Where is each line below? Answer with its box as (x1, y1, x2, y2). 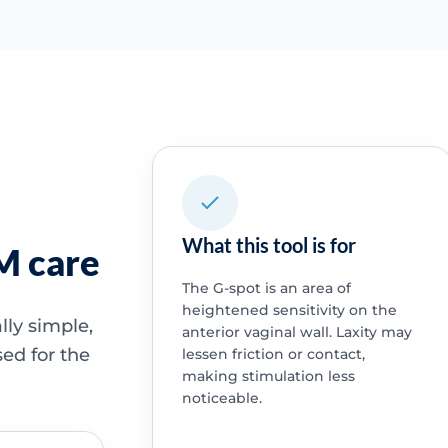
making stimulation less (181, 367, 355, 386)
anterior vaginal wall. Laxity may (181, 323, 412, 342)
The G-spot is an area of (181, 279, 351, 298)
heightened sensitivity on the (181, 301, 397, 320)
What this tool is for (181, 233, 356, 258)
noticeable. (181, 389, 262, 408)
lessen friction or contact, (181, 345, 365, 364)
